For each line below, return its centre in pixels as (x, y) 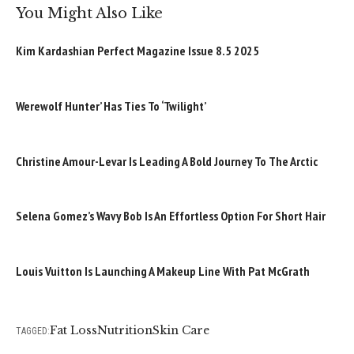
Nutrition (125, 330)
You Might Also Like (89, 14)
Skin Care (181, 330)
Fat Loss (73, 330)
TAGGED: (33, 331)
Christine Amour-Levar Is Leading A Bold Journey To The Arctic (167, 161)
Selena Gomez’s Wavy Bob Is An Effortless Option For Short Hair (171, 216)
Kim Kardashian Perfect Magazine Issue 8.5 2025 (137, 51)
